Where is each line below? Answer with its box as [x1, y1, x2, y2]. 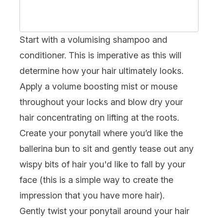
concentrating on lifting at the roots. [34, 112, 179, 123]
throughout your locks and [19, 96, 128, 107]
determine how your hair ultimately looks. [19, 65, 183, 76]
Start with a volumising [19, 34, 113, 45]
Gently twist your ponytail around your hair [19, 205, 189, 216]
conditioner [19, 50, 64, 60]
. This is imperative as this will [64, 50, 182, 60]
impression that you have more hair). [19, 190, 164, 200]
